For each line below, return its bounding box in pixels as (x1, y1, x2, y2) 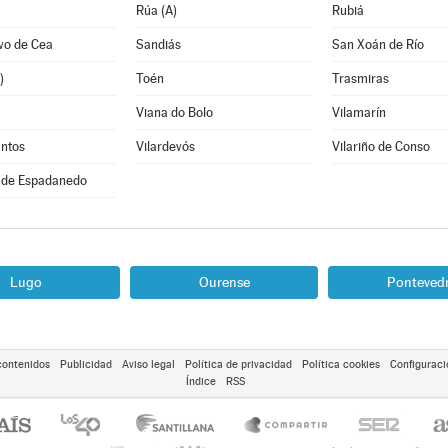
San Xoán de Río (331, 37, 424, 52)
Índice (186, 375, 216, 388)
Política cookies (301, 358, 380, 371)
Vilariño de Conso (331, 139, 430, 154)
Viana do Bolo (135, 105, 213, 120)
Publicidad (59, 358, 112, 371)
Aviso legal (121, 358, 175, 371)
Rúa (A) (135, 3, 177, 18)
